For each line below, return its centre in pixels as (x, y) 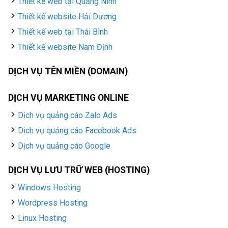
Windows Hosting (50, 188)
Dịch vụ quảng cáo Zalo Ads (68, 116)
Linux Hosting (42, 218)
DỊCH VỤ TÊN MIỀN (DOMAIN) (68, 72)
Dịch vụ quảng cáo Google (64, 146)
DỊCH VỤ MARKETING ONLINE (68, 98)
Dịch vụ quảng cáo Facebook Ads (77, 131)
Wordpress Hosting (53, 203)
